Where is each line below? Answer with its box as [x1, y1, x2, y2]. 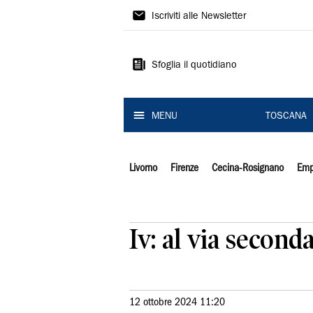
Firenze [170, 163, 198, 173]
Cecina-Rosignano [211, 163, 284, 173]
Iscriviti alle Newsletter [152, 12, 246, 22]
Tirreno [124, 29, 190, 51]
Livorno [129, 163, 157, 173]
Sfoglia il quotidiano [152, 61, 237, 71]
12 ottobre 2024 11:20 [129, 298, 225, 307]
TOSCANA [265, 112, 307, 122]
